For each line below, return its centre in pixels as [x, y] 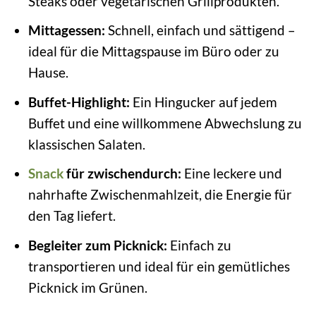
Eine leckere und [231, 174]
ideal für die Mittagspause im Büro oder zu [153, 51]
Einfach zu [199, 245]
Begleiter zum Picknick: [97, 245]
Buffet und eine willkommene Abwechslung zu [165, 123]
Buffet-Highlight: [79, 102]
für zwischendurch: [122, 174]
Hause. [48, 73]
